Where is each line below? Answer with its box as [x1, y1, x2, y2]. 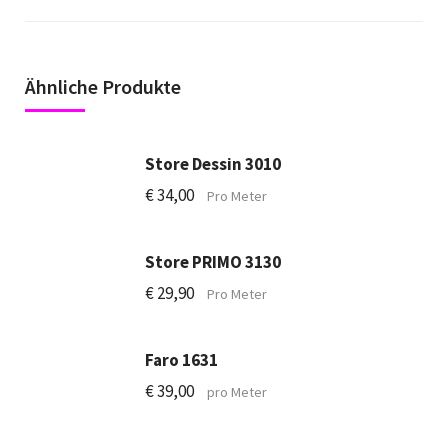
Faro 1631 [145, 349, 218, 371]
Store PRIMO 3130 [145, 251, 281, 273]
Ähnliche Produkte [25, 74, 181, 99]
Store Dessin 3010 [145, 153, 281, 175]
